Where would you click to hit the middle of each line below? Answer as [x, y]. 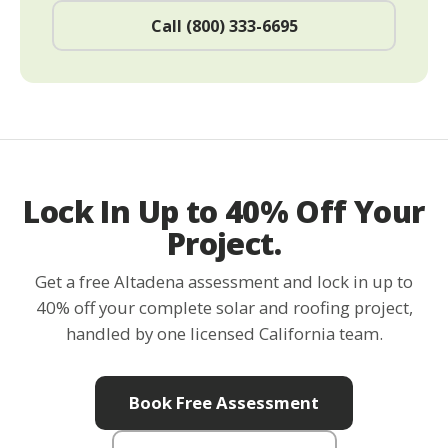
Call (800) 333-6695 [224, 25]
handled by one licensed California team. [224, 334]
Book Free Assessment [224, 402]
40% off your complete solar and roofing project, [224, 308]
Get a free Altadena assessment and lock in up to [224, 282]
